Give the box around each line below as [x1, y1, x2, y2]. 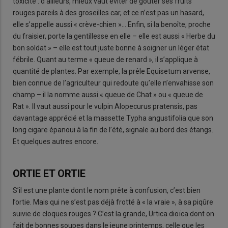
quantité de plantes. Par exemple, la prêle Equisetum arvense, [13, 67, 210, 75]
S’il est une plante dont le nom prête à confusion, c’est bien [13, 186, 201, 195]
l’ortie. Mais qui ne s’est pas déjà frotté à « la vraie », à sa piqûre [13, 198, 213, 207]
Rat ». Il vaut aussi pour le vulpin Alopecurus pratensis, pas [13, 102, 197, 110]
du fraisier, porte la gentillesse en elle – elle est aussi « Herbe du [13, 32, 215, 40]
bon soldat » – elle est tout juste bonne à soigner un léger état [13, 43, 209, 52]
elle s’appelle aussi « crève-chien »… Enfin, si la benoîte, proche [13, 20, 211, 28]
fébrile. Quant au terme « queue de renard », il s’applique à [13, 55, 198, 64]
